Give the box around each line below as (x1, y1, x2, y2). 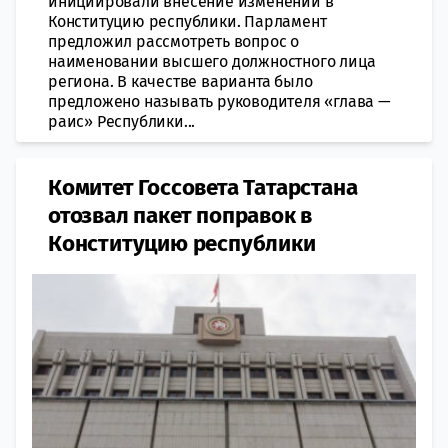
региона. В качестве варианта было (48, 71, 313, 91)
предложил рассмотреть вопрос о (48, 31, 300, 51)
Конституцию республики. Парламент (48, 11, 327, 31)
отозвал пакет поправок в (48, 201, 313, 229)
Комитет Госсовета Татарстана (48, 173, 358, 201)
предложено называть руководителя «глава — (48, 91, 391, 111)
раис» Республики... (48, 111, 196, 131)
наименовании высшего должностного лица (48, 51, 376, 71)
